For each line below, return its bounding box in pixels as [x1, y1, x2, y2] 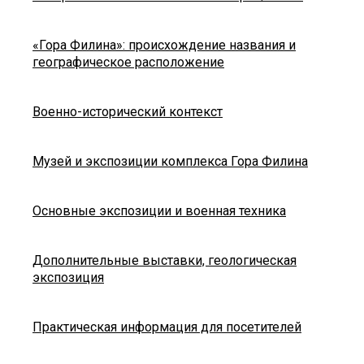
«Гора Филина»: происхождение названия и [32, 37, 296, 54]
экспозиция [32, 270, 104, 286]
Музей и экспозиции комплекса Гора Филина [32, 154, 308, 170]
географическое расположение [32, 54, 224, 71]
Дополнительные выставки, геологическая [32, 253, 297, 269]
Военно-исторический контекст [32, 104, 223, 120]
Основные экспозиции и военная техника [32, 203, 286, 219]
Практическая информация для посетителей [32, 319, 301, 336]
